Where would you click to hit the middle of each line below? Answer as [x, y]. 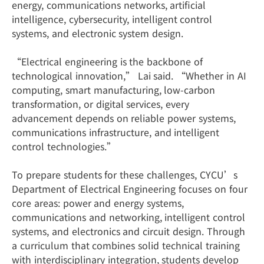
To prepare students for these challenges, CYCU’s [125, 174]
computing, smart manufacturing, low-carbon [114, 89]
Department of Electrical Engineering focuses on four [130, 188]
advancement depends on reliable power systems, [124, 118]
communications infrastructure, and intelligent [116, 132]
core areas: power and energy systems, [98, 202]
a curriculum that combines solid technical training [126, 245]
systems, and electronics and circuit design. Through [128, 231]
